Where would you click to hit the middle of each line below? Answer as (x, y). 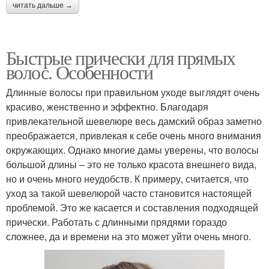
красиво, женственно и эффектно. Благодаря (107, 107)
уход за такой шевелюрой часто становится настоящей (129, 193)
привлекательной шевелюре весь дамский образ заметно (134, 121)
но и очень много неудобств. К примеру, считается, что (127, 179)
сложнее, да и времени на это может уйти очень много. (128, 237)
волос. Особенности (80, 72)
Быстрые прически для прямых (121, 58)
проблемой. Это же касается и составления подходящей (132, 208)
